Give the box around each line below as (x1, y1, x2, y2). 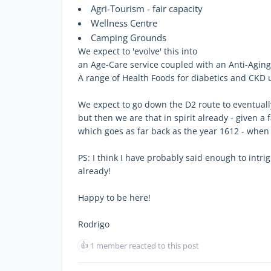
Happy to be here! (78, 191, 151, 203)
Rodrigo (78, 218, 109, 230)
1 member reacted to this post (90, 240, 199, 251)
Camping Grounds (91, 31, 166, 44)
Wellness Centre (91, 16, 157, 29)
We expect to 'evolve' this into (78, 45, 197, 57)
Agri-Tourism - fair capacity (91, 2, 203, 15)
